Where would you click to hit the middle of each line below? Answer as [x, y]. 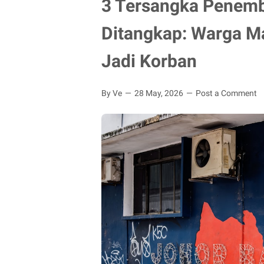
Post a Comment [226, 93]
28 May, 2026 [160, 93]
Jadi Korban [149, 61]
